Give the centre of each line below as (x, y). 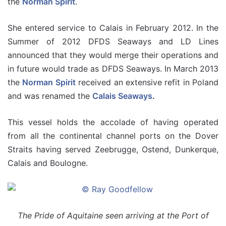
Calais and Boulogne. (48, 163)
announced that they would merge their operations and (113, 55)
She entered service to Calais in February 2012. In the (113, 27)
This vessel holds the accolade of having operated (113, 122)
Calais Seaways (122, 96)
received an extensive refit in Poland (147, 82)
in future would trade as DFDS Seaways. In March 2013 (113, 68)
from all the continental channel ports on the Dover (113, 135)
